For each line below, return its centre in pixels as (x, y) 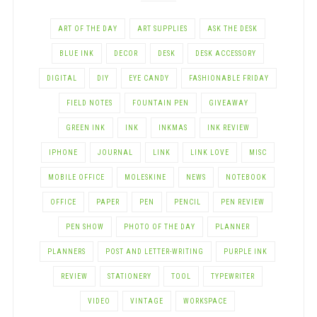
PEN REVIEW (243, 202)
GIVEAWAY (229, 103)
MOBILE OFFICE (76, 177)
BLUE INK (76, 53)
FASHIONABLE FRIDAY (229, 78)
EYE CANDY (149, 78)
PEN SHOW (85, 226)
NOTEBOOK (246, 177)
